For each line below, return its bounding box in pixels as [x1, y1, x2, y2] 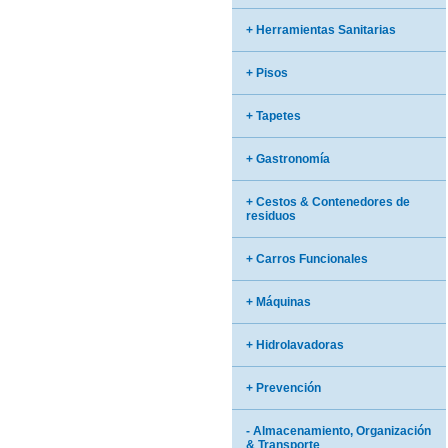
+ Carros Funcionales [246, 252, 368, 266]
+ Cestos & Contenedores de [246, 195, 410, 209]
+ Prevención [246, 381, 321, 395]
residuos [246, 209, 296, 223]
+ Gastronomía [246, 152, 330, 166]
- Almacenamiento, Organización [246, 424, 431, 438]
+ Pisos [246, 66, 288, 80]
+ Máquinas [246, 295, 311, 309]
